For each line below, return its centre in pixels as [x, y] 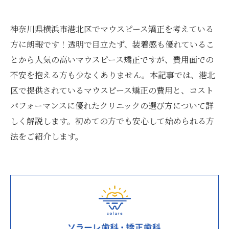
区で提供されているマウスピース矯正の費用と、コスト [112, 90]
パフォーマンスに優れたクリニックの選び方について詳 [112, 106]
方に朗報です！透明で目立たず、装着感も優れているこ [112, 44]
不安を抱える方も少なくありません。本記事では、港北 [113, 75]
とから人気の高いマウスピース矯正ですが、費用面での [112, 60]
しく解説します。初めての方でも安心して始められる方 [112, 121]
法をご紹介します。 [47, 136]
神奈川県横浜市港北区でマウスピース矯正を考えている [112, 29]
